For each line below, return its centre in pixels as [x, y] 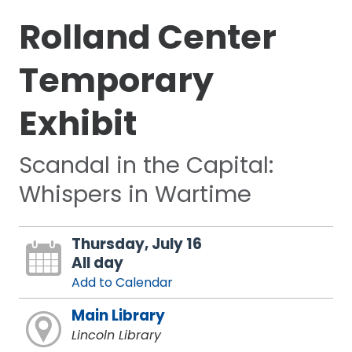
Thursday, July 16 [136, 244]
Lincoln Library [116, 335]
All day [97, 263]
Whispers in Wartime [135, 194]
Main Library [118, 316]
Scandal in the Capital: [146, 165]
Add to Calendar [122, 283]
